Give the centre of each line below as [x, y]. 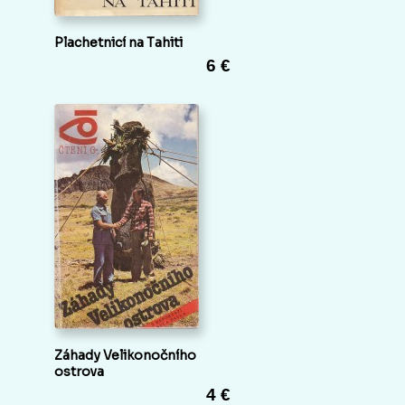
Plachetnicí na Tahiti [118, 42]
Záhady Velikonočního [125, 355]
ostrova [79, 371]
